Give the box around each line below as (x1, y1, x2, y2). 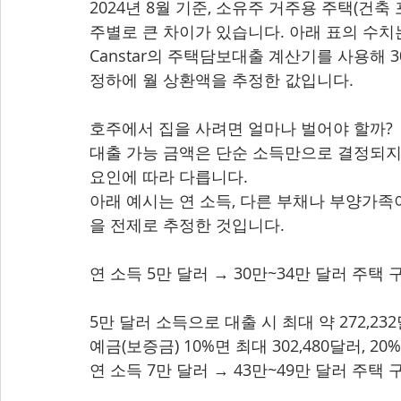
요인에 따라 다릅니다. (90, 166, 248, 187)
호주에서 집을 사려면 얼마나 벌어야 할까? (90, 117, 393, 139)
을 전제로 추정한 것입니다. (90, 214, 285, 235)
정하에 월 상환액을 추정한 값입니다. (90, 69, 354, 90)
